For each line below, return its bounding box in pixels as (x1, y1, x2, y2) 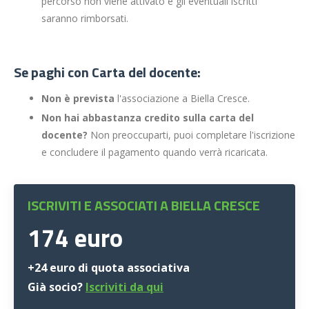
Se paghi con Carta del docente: (14, 61, 201, 83)
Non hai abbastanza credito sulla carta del (41, 110, 254, 124)
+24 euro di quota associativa (28, 259, 190, 275)
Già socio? (28, 279, 86, 295)
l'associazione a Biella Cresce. (114, 92, 252, 106)
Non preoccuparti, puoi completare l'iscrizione (90, 128, 295, 141)
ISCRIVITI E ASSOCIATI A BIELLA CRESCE (28, 194, 260, 216)
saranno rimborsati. (41, 12, 128, 26)
